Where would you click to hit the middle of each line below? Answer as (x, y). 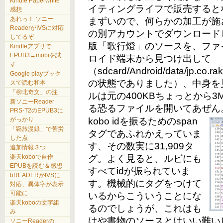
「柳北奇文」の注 (34, 92)
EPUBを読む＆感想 (36, 166)
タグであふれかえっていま (145, 134)
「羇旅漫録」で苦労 (37, 129)
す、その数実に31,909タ (141, 146)
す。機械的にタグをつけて (145, 184)
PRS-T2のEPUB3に (37, 110)
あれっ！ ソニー (32, 19)
